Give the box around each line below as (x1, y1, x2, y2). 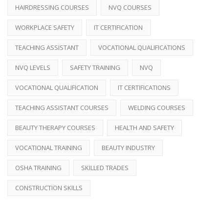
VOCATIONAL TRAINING (15, 143, 82, 152)
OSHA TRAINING (15, 163, 62, 172)
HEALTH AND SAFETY (115, 123, 174, 132)
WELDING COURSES (128, 103, 185, 112)
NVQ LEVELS (15, 63, 50, 72)
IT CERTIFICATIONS (118, 83, 171, 92)
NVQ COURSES (109, 3, 152, 12)
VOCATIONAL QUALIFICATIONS (98, 43, 185, 52)
